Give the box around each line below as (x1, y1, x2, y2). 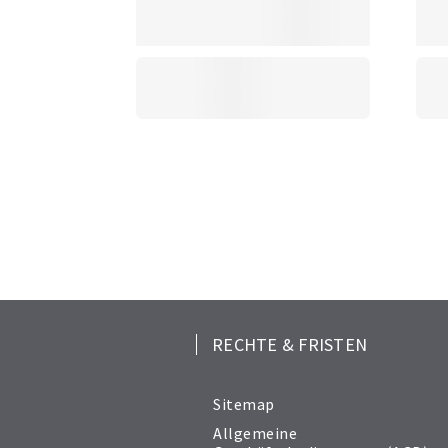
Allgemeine (213, 422, 297, 443)
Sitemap (213, 393, 275, 414)
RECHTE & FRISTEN (212, 332, 367, 356)
